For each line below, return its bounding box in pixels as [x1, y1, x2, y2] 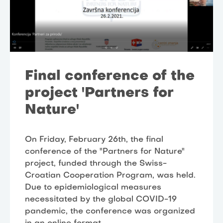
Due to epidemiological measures [25, 184, 161, 192]
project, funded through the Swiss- [25, 160, 167, 168]
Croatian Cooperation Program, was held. [25, 172, 196, 180]
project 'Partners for [25, 87, 174, 101]
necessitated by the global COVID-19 [25, 196, 177, 204]
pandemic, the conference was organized [25, 208, 195, 216]
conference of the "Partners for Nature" [25, 148, 185, 156]
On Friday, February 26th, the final [25, 136, 163, 144]
